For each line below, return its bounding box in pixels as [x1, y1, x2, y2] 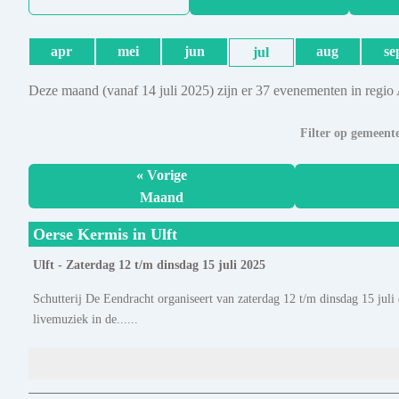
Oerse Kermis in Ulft [33, 225, 177, 244]
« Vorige [135, 167, 187, 183]
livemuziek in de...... [33, 312, 138, 327]
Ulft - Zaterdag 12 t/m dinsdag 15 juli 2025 [33, 258, 265, 273]
